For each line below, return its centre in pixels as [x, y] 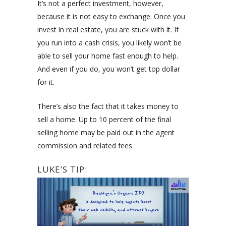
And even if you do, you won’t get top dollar [109, 69]
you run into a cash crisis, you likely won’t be [109, 42]
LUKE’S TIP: [64, 169]
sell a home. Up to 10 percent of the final [104, 119]
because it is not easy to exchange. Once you [111, 16]
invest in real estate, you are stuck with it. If [108, 29]
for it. [46, 82]
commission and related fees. [86, 145]
